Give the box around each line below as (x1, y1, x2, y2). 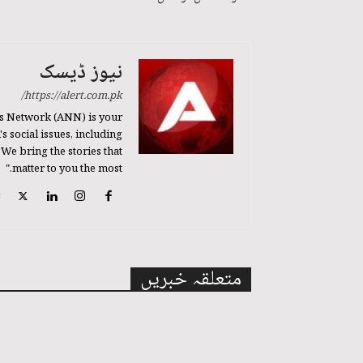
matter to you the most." (12, 160, 122, 179)
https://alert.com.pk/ (24, 88, 122, 106)
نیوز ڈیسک (39, 56, 122, 92)
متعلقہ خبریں (140, 263, 241, 298)
